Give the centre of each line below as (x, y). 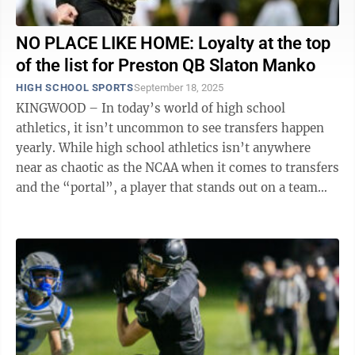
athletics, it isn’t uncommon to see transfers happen (170, 128)
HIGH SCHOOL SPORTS (75, 88)
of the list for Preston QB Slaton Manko (166, 65)
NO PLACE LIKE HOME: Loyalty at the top (173, 43)
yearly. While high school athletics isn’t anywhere (37, 148)
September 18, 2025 (178, 88)
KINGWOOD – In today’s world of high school (151, 108)
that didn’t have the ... (80, 207)
